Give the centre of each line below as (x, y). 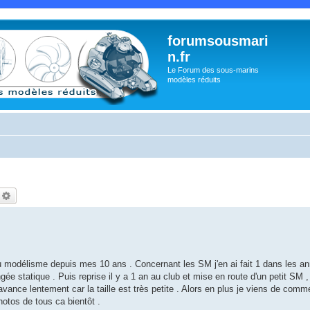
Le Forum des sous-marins (213, 70)
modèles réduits (194, 80)
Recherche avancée (52, 195)
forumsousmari (218, 41)
